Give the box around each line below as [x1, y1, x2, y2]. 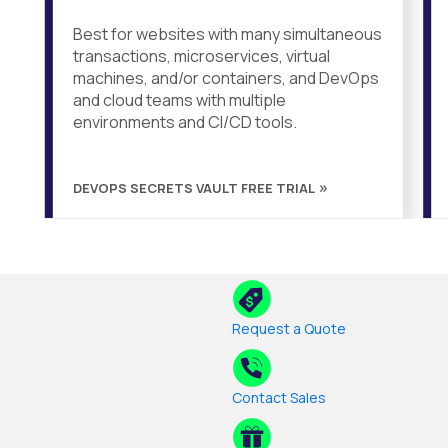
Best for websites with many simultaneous [72, 23, 382, 46]
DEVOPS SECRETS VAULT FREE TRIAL [72, 179, 315, 198]
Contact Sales [232, 388, 326, 408]
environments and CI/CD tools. [72, 111, 297, 134]
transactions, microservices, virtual [72, 45, 330, 68]
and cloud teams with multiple [72, 89, 286, 112]
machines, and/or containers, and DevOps [72, 67, 379, 90]
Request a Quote [232, 319, 346, 339]
